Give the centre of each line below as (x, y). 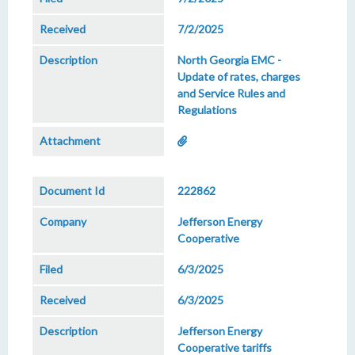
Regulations (207, 110)
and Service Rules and (231, 93)
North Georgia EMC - (229, 60)
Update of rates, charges (239, 76)
